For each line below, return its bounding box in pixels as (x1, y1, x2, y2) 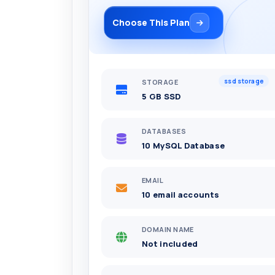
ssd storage (224, 77, 264, 85)
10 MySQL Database (142, 139, 225, 151)
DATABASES (142, 126, 186, 136)
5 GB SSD (142, 90, 182, 102)
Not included (142, 238, 198, 249)
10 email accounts (142, 188, 220, 200)
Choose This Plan (112, 17, 190, 28)
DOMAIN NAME (142, 225, 194, 234)
